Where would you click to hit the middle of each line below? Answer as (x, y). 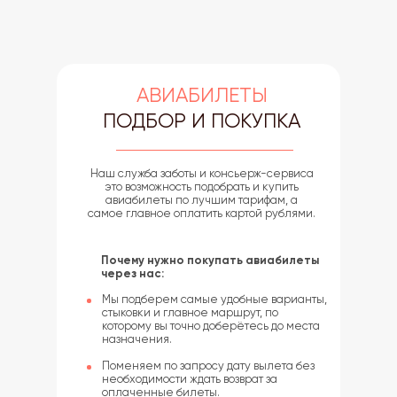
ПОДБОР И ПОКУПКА (202, 121)
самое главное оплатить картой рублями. (202, 213)
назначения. (137, 339)
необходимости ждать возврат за (190, 379)
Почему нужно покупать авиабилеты (210, 260)
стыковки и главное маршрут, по (190, 312)
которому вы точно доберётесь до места (211, 326)
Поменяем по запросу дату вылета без (208, 366)
